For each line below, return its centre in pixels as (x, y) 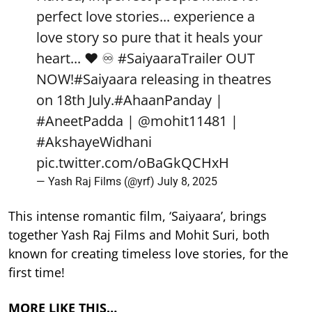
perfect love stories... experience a (146, 16)
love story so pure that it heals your (149, 37)
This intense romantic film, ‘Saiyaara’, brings (138, 216)
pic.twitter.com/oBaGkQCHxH (133, 162)
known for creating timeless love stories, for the (148, 253)
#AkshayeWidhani (94, 141)
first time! (37, 272)
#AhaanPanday (163, 100)
